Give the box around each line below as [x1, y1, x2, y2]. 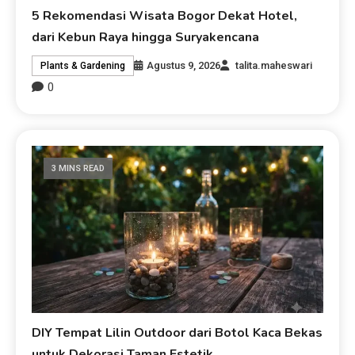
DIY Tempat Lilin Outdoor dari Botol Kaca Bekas [32, 324, 323, 342]
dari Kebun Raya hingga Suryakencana [32, 29, 260, 47]
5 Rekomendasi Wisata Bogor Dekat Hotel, [32, 7, 298, 25]
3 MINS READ [52, 163, 105, 174]
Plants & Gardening [40, 60, 126, 72]
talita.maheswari [235, 59, 313, 72]
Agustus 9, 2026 [147, 59, 221, 72]
